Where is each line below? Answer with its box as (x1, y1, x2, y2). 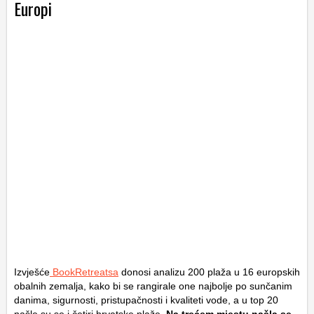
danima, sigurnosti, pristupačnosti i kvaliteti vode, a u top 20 (14, 294, 278, 306)
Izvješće (14, 266, 50, 278)
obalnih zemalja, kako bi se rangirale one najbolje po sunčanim (14, 280, 292, 292)
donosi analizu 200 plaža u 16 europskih (118, 266, 300, 278)
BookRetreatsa (50, 266, 118, 278)
